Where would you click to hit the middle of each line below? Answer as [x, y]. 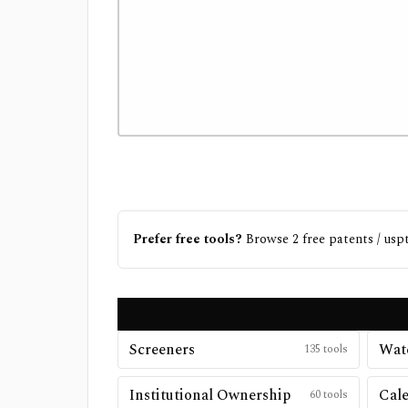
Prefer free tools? [188, 239]
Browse [265, 239]
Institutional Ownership [210, 395]
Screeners [162, 350]
